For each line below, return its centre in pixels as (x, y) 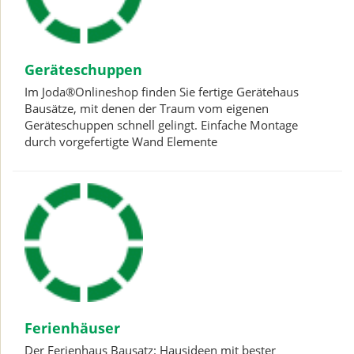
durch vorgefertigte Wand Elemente (121, 141)
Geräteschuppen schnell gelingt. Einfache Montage (161, 125)
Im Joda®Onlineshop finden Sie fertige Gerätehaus (162, 92)
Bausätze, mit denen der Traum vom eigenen (147, 108)
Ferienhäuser (72, 328)
